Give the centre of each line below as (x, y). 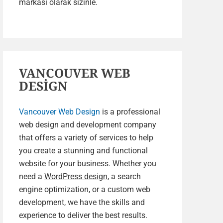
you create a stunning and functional (84, 151)
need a (32, 176)
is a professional (130, 112)
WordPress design (76, 176)
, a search (124, 176)
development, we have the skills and (82, 202)
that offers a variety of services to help (86, 138)
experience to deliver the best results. (83, 215)
